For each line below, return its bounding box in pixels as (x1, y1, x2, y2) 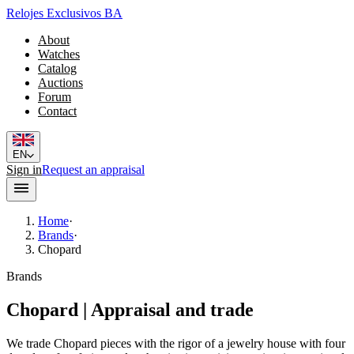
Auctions (38, 76, 83, 89)
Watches (38, 47, 80, 61)
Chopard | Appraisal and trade (6, 299, 254, 321)
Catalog (38, 62, 77, 75)
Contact (38, 104, 77, 118)
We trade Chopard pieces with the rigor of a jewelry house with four (6, 337, 345, 350)
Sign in (6, 163, 42, 177)
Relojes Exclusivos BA (6, 6, 122, 20)
